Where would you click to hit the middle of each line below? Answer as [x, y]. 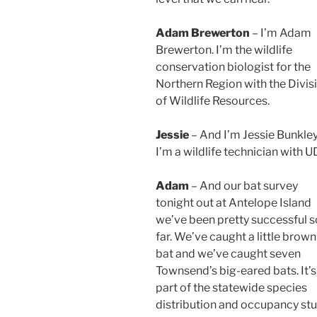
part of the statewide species [231, 288]
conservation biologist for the [233, 67]
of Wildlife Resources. [213, 101]
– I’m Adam [281, 33]
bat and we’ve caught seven [228, 254]
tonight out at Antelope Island [234, 203]
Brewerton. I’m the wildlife [224, 50]
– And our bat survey [243, 186]
